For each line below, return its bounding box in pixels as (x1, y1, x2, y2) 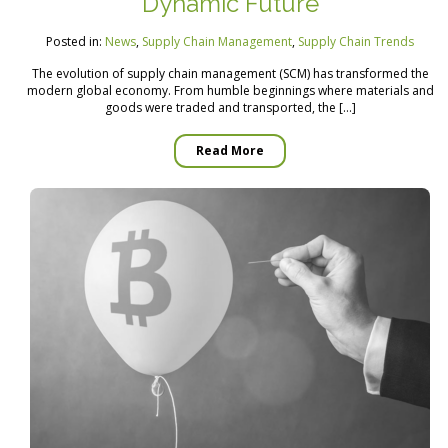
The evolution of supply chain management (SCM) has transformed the (31, 64, 429, 82)
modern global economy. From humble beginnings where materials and (26, 81, 434, 99)
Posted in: (46, 32, 105, 50)
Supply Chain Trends (298, 32, 414, 50)
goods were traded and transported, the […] (104, 98, 356, 116)
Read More (196, 141, 264, 159)
